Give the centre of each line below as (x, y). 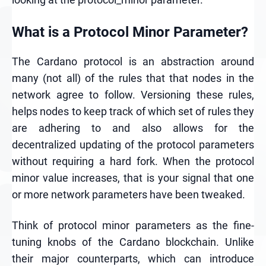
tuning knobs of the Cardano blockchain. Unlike (133, 242)
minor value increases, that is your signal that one (133, 178)
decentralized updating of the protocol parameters (133, 145)
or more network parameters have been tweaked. (129, 194)
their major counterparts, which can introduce (133, 259)
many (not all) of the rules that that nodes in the (133, 78)
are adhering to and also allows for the (133, 128)
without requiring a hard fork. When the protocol (133, 161)
